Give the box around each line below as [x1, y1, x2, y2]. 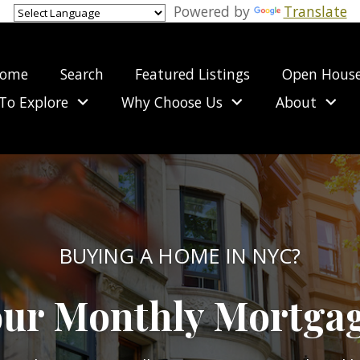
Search [59, 63, 104, 84]
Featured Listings [135, 63, 251, 84]
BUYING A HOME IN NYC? [59, 241, 301, 270]
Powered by [165, 2, 254, 21]
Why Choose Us [121, 92, 223, 112]
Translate [283, 2, 347, 21]
